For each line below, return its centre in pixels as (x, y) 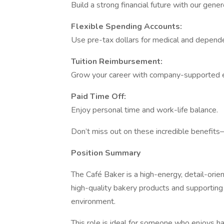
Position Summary (106, 153)
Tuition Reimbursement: (117, 61)
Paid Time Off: (98, 96)
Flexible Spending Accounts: (126, 26)
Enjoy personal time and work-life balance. (144, 110)
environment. (93, 201)
